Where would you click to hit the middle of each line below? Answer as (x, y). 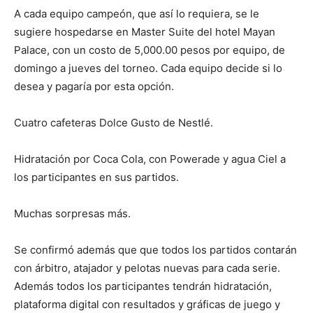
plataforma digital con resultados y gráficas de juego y (147, 304)
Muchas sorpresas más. (72, 213)
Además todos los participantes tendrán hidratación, (143, 286)
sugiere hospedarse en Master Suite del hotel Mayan (145, 32)
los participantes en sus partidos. (96, 177)
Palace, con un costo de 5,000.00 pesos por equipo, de (150, 50)
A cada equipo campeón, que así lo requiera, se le (137, 14)
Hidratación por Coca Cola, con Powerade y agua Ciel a (150, 159)
